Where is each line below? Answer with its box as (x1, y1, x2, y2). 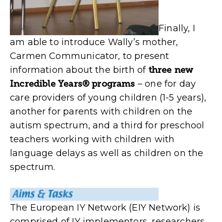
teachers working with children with (10, 134, 175, 145)
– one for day (135, 78, 196, 90)
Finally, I (159, 23, 195, 34)
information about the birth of (10, 64, 149, 76)
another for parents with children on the (10, 106, 193, 117)
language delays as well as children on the (10, 148, 204, 159)
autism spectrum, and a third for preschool (10, 120, 205, 131)
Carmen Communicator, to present (10, 51, 169, 62)
